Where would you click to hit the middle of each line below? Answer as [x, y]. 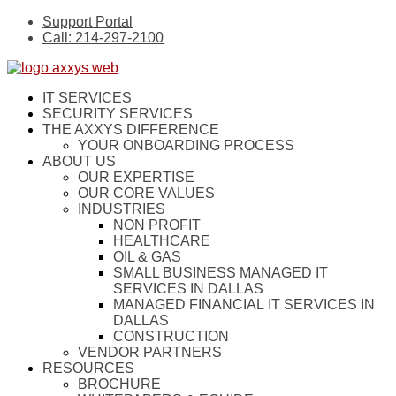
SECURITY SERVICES [118, 114]
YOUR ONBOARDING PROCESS [186, 145]
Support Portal [88, 22]
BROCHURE [119, 384]
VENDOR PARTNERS [150, 352]
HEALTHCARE [162, 241]
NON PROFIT [157, 225]
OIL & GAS [147, 257]
